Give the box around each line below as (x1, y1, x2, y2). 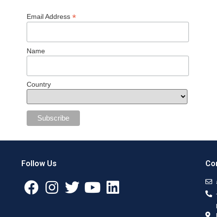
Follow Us (21, 158, 57, 168)
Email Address (26, 13, 72, 21)
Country (26, 80, 51, 89)
